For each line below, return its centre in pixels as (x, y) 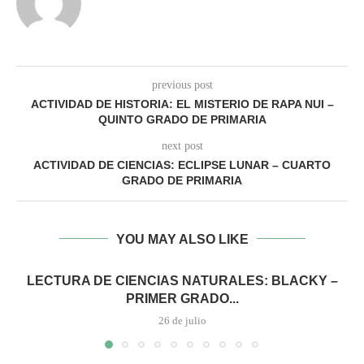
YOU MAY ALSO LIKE (182, 239)
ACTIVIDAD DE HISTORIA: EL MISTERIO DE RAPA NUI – (182, 104)
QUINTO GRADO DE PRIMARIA (182, 119)
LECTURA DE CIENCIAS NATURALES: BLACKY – (182, 280)
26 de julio (182, 320)
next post (182, 145)
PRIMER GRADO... (182, 298)
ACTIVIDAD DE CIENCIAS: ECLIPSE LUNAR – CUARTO (182, 165)
